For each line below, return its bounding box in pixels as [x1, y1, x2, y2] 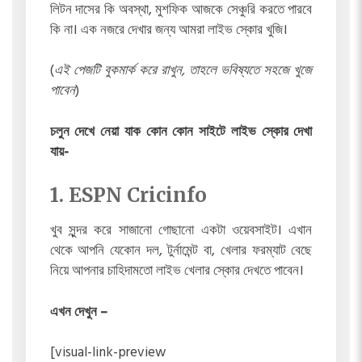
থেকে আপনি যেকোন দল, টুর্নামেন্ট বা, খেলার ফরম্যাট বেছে [49, 240, 313, 263]
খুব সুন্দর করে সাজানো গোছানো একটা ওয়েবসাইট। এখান [49, 220, 313, 242]
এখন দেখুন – [49, 301, 107, 323]
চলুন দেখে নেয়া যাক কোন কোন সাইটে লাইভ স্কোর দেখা [49, 120, 313, 143]
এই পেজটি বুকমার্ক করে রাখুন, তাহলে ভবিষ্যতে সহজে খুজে [53, 60, 313, 82]
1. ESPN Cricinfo [49, 183, 207, 208]
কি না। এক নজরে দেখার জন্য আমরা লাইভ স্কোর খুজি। [49, 19, 288, 41]
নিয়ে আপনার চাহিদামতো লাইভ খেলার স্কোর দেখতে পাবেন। [49, 260, 304, 283]
